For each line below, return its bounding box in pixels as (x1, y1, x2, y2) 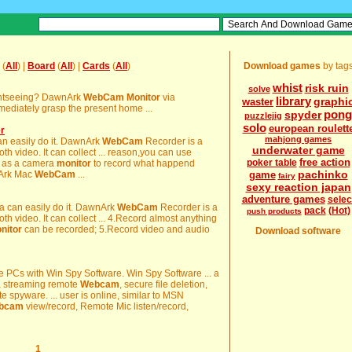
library (276, 94, 311, 108)
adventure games (241, 193, 325, 205)
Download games (243, 60, 321, 71)
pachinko (297, 168, 348, 181)
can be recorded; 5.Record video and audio (22, 224, 210, 235)
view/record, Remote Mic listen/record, (24, 301, 189, 312)
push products (246, 207, 302, 215)
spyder (284, 108, 321, 121)
